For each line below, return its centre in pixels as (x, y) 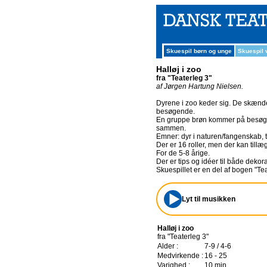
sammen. (171, 128)
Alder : (168, 246)
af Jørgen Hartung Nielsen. (200, 86)
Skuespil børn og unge (199, 51)
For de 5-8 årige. (183, 153)
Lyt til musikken (209, 199)
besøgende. (176, 111)
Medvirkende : (180, 256)
